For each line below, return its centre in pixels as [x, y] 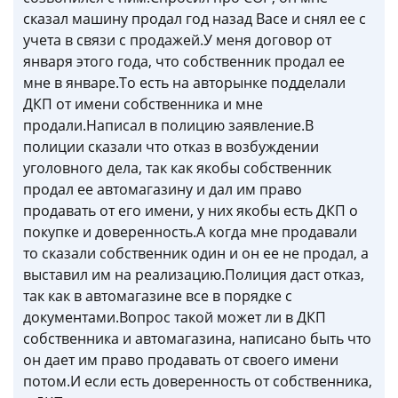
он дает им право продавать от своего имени [181, 360]
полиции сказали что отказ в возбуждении [171, 147]
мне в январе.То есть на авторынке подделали [184, 83]
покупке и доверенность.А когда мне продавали [190, 232]
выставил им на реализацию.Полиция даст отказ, [194, 275]
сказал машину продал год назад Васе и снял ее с [195, 19]
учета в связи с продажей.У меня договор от [177, 40]
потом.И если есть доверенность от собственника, [198, 381]
